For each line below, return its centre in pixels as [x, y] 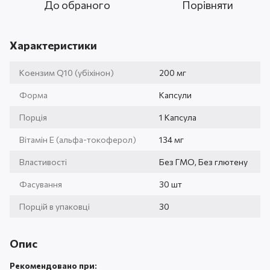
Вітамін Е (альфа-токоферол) [78, 139]
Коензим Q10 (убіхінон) [67, 72]
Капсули [175, 95]
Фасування [41, 184]
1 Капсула [178, 117]
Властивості [43, 162]
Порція [33, 117]
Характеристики [53, 45]
